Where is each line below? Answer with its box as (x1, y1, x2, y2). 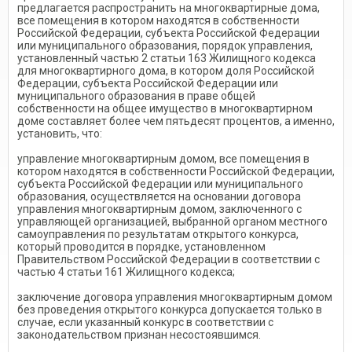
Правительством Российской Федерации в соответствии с (17, 253, 320, 266)
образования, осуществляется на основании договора (17, 190, 301, 203)
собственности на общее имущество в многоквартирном (17, 102, 313, 115)
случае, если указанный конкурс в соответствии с (17, 316, 273, 328)
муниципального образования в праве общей (17, 90, 255, 102)
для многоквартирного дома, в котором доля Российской (17, 64, 314, 77)
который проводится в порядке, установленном (17, 240, 266, 253)
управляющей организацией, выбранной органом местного (17, 215, 328, 228)
